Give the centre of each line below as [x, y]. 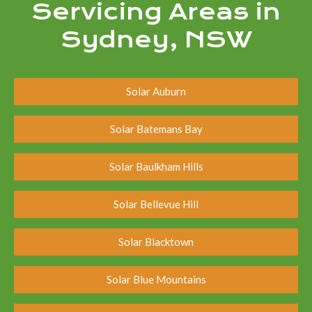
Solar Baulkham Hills [156, 167]
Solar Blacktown [156, 242]
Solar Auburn [156, 92]
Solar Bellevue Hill [156, 204]
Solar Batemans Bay [156, 129]
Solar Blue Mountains [156, 280]
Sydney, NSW [156, 40]
